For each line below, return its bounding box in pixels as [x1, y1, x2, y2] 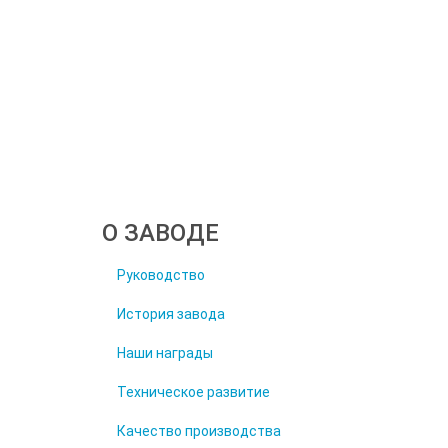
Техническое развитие [117, 384, 270, 400]
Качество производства [117, 423, 281, 439]
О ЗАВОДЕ [102, 219, 219, 247]
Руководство [117, 267, 205, 283]
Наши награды [117, 345, 213, 361]
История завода [117, 306, 225, 322]
